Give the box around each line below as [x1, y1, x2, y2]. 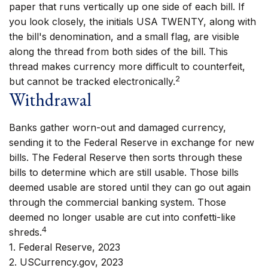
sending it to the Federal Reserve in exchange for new [9, 136, 254, 148]
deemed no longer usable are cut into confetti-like [9, 211, 236, 223]
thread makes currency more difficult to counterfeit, [9, 60, 245, 72]
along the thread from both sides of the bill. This [9, 45, 228, 57]
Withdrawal [9, 88, 92, 111]
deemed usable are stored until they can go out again [9, 181, 251, 193]
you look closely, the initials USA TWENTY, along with [9, 16, 256, 28]
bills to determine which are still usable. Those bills [9, 166, 239, 178]
